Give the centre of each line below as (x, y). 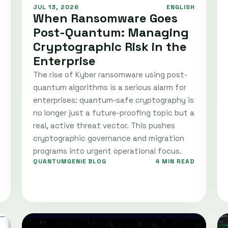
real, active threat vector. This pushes (104, 126)
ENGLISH (181, 7)
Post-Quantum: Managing (111, 33)
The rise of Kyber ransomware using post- (110, 75)
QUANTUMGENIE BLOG (70, 162)
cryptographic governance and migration (109, 138)
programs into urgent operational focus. (107, 151)
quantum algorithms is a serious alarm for (110, 88)
